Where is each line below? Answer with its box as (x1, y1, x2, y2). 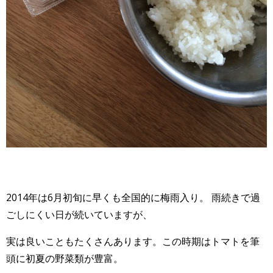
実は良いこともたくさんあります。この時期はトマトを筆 (6, 234, 260, 248)
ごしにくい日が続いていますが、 (6, 207, 152, 221)
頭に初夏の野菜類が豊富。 (6, 251, 123, 265)
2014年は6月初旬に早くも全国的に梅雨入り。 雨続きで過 (6, 190, 260, 204)
